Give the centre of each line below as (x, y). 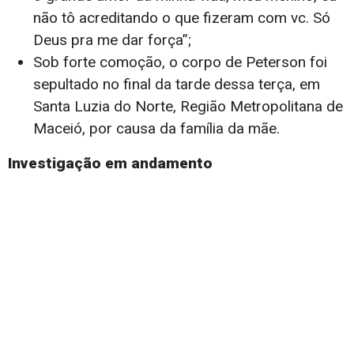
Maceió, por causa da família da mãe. (156, 129)
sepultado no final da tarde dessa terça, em (177, 85)
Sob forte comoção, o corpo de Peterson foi (180, 62)
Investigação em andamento (110, 164)
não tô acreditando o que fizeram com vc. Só (182, 18)
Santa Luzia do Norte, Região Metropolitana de (188, 107)
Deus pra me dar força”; (112, 40)
